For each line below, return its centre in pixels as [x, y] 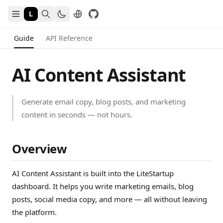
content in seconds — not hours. [77, 114]
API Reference [69, 38]
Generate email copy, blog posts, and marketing [104, 102]
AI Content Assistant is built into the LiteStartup [93, 173]
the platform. [34, 212]
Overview [40, 149]
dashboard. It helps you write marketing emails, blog [103, 186]
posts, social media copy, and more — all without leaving [110, 199]
